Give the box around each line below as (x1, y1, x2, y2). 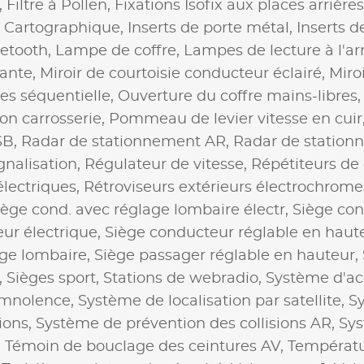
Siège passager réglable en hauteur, (94, 248, 362, 263)
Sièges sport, (6, 271, 103, 286)
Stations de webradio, (103, 271, 266, 286)
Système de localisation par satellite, (78, 293, 349, 309)
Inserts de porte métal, (128, 20, 297, 36)
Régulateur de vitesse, (84, 157, 251, 172)
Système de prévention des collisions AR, (36, 316, 339, 331)
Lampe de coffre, (55, 43, 184, 58)
